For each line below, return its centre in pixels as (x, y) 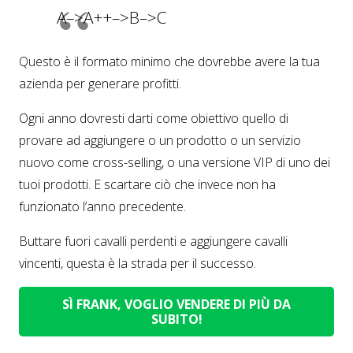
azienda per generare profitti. (100, 83)
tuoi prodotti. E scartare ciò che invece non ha (147, 184)
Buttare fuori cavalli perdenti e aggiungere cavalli (153, 241)
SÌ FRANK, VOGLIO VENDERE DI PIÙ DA (176, 304)
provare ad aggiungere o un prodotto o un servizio (160, 140)
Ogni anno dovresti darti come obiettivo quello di (154, 118)
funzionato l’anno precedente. (102, 206)
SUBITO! (176, 319)
